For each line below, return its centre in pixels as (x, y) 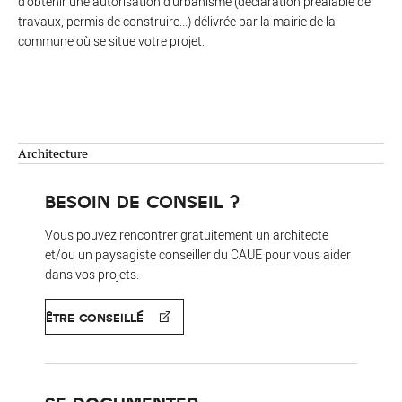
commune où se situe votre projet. (111, 41)
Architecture (53, 153)
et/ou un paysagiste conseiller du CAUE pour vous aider (198, 254)
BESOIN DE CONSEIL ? (142, 201)
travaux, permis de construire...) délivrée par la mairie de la (177, 21)
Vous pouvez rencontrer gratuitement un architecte (187, 235)
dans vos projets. (92, 274)
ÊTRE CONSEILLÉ (95, 317)
